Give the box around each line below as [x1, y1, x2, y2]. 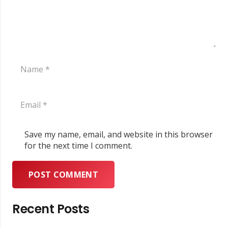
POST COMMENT [28, 168, 98, 180]
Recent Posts [12, 201, 90, 218]
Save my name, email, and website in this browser [24, 128, 213, 140]
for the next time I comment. [24, 139, 132, 151]
